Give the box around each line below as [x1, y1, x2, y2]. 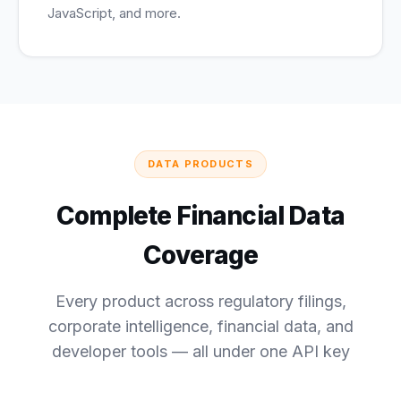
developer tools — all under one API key [51, 342, 350, 361]
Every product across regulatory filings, [55, 292, 346, 311]
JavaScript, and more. [47, 4, 181, 21]
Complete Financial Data [56, 200, 345, 231]
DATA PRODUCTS [147, 158, 254, 170]
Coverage [142, 240, 259, 270]
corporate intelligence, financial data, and [47, 317, 354, 336]
